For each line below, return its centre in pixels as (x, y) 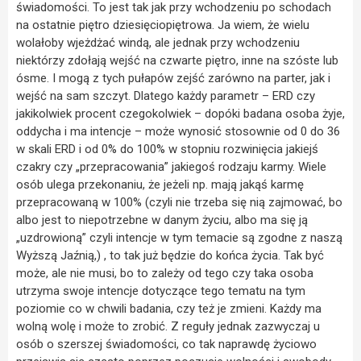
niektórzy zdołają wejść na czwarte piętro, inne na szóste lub (177, 61)
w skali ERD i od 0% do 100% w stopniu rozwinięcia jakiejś (167, 149)
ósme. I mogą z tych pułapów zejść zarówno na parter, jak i (173, 79)
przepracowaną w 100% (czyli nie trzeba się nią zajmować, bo (179, 203)
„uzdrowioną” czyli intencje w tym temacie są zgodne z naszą (179, 238)
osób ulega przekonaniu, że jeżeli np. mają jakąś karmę (160, 185)
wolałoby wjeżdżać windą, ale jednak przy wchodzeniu (158, 43)
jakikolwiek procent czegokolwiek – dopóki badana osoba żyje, (180, 114)
